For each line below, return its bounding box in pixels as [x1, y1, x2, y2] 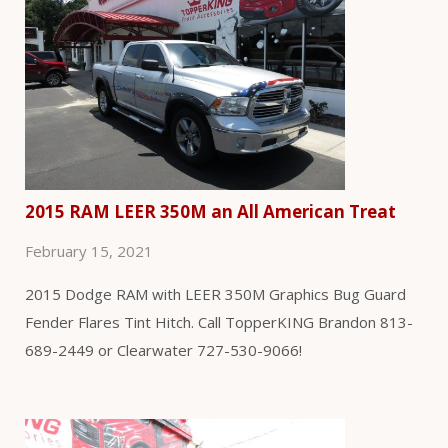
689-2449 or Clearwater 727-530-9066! [25, 340, 302, 361]
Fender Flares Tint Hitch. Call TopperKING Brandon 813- [25, 312, 413, 333]
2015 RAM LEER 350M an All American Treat [25, 199, 396, 223]
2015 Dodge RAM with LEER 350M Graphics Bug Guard [25, 284, 406, 305]
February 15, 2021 [25, 241, 153, 262]
